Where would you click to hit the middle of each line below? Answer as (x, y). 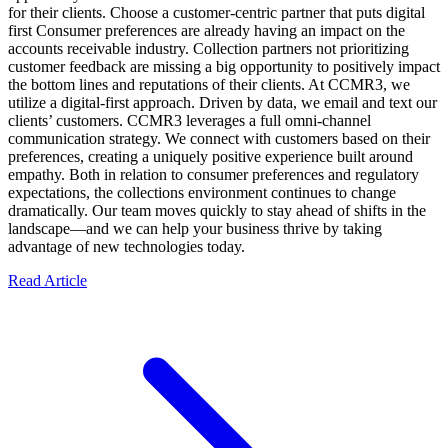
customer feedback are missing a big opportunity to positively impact (224, 67)
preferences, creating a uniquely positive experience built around (210, 157)
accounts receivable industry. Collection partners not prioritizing (208, 49)
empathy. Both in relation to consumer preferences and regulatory (213, 175)
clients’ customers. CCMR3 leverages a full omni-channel (189, 121)
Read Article (47, 281)
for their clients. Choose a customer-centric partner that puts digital (216, 13)
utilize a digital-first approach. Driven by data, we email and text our (222, 103)
